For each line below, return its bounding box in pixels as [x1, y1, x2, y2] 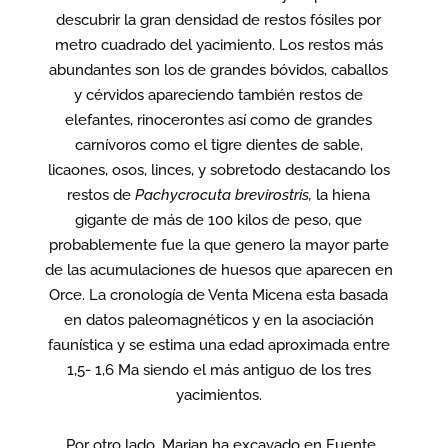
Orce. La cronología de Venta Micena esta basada [49, 285, 389, 304]
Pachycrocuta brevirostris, [135, 185, 313, 204]
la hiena [312, 185, 371, 204]
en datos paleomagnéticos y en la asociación [63, 310, 374, 329]
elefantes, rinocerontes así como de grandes [65, 110, 373, 129]
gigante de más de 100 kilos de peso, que [75, 210, 363, 229]
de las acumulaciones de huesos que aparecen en [44, 260, 393, 279]
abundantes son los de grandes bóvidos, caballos [49, 60, 389, 79]
